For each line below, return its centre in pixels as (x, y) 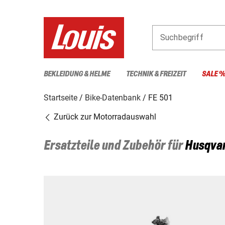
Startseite (61, 97)
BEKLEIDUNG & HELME (77, 74)
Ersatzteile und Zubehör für (114, 146)
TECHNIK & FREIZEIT (156, 74)
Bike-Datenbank (113, 97)
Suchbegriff (182, 37)
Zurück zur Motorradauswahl (104, 117)
